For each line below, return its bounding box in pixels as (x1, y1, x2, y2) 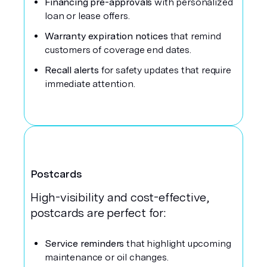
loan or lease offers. (45, 10, 130, 21)
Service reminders (45, 238, 127, 249)
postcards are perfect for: (30, 206, 166, 220)
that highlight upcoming (126, 238, 231, 249)
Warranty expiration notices (45, 30, 170, 42)
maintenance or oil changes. (45, 252, 169, 263)
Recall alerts (45, 64, 101, 76)
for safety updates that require (101, 64, 231, 76)
